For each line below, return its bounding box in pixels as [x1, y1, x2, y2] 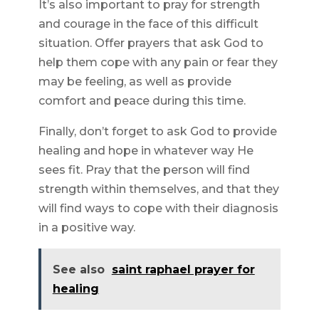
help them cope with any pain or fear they [38, 56, 278, 70]
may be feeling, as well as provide [38, 75, 231, 89]
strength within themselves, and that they [38, 182, 279, 197]
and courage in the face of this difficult [38, 17, 258, 31]
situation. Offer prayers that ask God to [38, 36, 263, 51]
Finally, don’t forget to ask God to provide [38, 125, 277, 139]
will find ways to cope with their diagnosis [38, 202, 278, 216]
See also [52, 263, 105, 277]
